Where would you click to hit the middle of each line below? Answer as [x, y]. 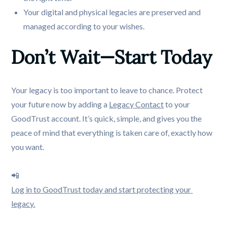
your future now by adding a [60, 104]
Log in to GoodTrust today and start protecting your [101, 190]
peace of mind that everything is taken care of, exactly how [112, 133]
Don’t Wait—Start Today [112, 58]
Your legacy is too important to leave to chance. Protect [107, 90]
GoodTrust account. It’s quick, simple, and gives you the [107, 119]
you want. [28, 147]
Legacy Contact [137, 104]
